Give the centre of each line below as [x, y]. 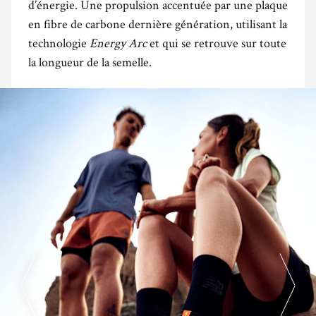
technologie [59, 43]
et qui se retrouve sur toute [217, 43]
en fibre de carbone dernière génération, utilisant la [158, 24]
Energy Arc [118, 43]
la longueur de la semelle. [90, 62]
